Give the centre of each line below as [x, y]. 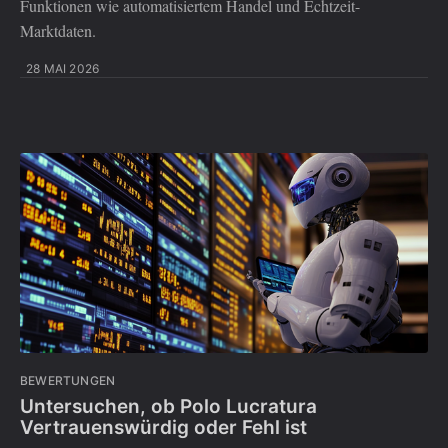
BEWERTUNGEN [68, 381]
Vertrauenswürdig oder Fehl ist [163, 427]
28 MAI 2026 [63, 69]
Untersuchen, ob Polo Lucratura [168, 406]
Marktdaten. [58, 31]
